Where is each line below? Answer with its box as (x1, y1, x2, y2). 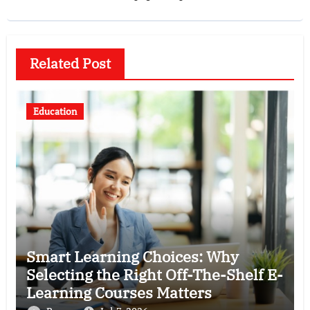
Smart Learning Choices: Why (26, 246, 239, 267)
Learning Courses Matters (26, 282, 212, 303)
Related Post (29, 54, 111, 73)
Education (33, 104, 77, 118)
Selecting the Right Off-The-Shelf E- (26, 264, 284, 285)
